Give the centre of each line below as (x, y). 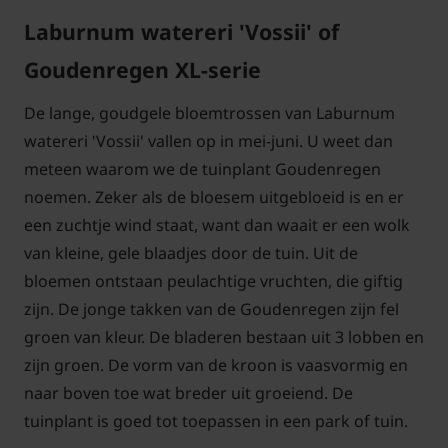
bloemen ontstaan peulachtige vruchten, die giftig (213, 281)
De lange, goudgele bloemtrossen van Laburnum (209, 113)
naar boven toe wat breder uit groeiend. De (188, 393)
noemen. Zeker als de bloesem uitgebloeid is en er (214, 197)
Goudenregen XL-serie (142, 70)
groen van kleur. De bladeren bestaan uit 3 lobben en (224, 337)
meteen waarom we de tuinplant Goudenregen (202, 169)
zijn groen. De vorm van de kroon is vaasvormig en (216, 365)
